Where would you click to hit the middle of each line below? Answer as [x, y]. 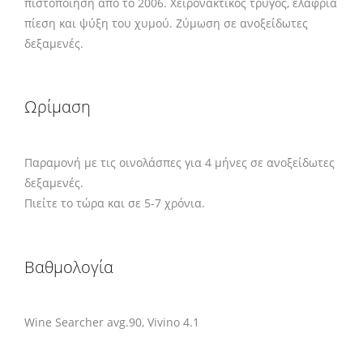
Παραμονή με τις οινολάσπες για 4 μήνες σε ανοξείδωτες [179, 162]
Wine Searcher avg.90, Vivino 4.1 [112, 322]
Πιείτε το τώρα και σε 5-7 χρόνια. [115, 203]
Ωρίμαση [58, 107]
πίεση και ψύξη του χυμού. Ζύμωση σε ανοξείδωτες [166, 23]
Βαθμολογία [69, 267]
